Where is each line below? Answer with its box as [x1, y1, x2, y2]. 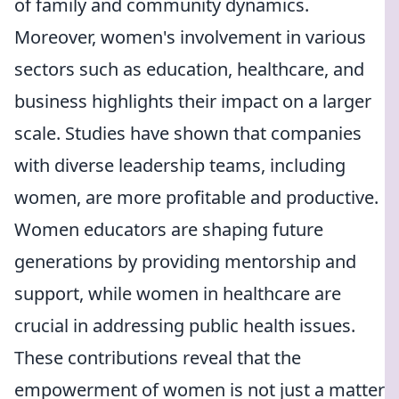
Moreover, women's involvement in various [14, 25, 366, 49]
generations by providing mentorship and [14, 249, 356, 273]
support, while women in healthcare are [14, 281, 341, 305]
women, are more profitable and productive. [14, 185, 379, 209]
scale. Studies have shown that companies [14, 121, 362, 145]
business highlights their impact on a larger [14, 89, 371, 113]
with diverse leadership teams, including [14, 153, 346, 177]
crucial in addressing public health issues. [14, 313, 355, 338]
